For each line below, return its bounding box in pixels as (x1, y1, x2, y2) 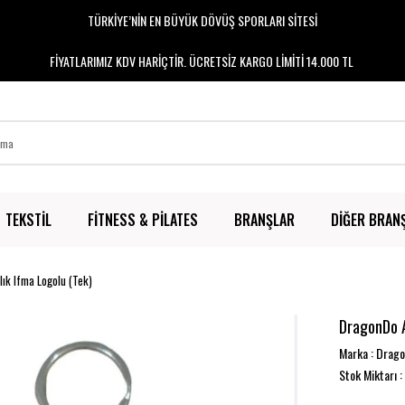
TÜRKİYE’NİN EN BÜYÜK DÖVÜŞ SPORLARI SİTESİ (88, 11, 317, 30)
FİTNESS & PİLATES (87, 209, 198, 231)
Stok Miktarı (339, 365, 397, 384)
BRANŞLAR (233, 209, 295, 231)
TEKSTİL (5, 209, 52, 231)
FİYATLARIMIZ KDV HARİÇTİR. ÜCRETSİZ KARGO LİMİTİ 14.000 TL (49, 52, 356, 71)
